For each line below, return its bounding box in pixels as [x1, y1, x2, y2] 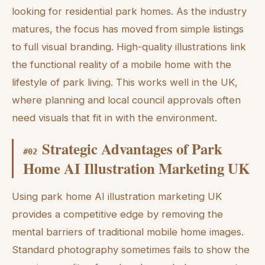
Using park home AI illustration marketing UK [12, 190, 222, 203]
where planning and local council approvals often [12, 94, 241, 106]
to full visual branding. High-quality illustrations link [12, 41, 246, 53]
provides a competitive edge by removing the [12, 208, 223, 221]
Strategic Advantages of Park [42, 137, 222, 159]
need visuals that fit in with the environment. [12, 112, 217, 124]
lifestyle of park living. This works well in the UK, [12, 76, 238, 89]
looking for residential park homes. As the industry [12, 5, 247, 18]
